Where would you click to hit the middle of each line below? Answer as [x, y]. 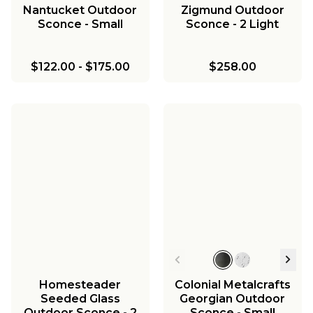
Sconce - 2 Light [233, 24]
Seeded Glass [80, 298]
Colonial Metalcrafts [232, 284]
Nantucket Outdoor [80, 10]
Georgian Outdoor [233, 298]
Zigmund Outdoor [232, 10]
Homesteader [80, 284]
